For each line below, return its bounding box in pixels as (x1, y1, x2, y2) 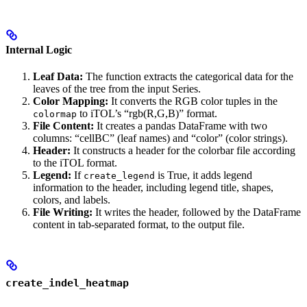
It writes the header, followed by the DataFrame (93, 206, 301, 219)
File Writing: (33, 206, 93, 219)
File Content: (33, 120, 94, 132)
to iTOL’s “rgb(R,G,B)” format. (77, 108, 217, 120)
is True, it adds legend (155, 169, 252, 182)
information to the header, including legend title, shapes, (33, 182, 273, 194)
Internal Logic (5, 43, 72, 56)
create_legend (84, 171, 155, 182)
